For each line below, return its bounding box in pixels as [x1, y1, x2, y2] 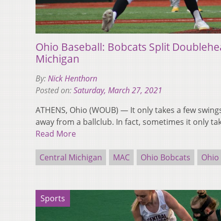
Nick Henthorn [48, 73, 97, 84]
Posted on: [36, 84, 74, 96]
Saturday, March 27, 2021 [74, 84, 162, 96]
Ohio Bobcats [141, 151, 190, 163]
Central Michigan [39, 151, 102, 163]
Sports [40, 192, 65, 204]
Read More [36, 128, 76, 139]
